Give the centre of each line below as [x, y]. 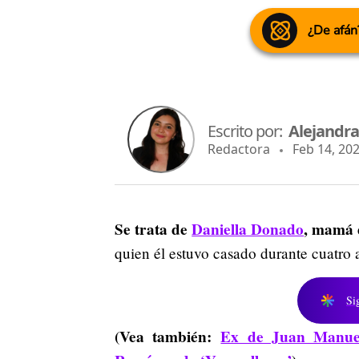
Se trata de [153, 229]
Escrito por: [248, 131]
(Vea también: [168, 336]
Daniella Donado [248, 229]
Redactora [240, 149]
